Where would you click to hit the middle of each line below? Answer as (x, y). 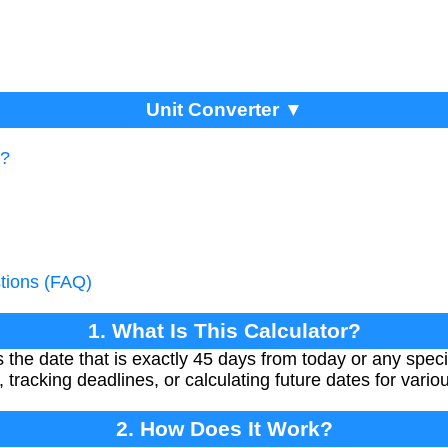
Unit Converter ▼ (224, 109)
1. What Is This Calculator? (224, 330)
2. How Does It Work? (224, 428)
